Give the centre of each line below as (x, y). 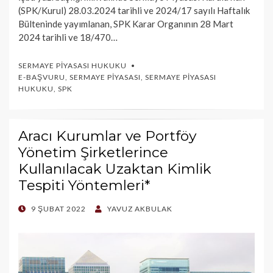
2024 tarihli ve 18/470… (68, 37)
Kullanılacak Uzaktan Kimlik (115, 168)
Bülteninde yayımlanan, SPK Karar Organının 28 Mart (126, 23)
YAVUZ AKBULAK (140, 208)
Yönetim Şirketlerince (93, 152)
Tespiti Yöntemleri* (84, 185)
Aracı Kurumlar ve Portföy (107, 136)
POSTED (34, 208)
